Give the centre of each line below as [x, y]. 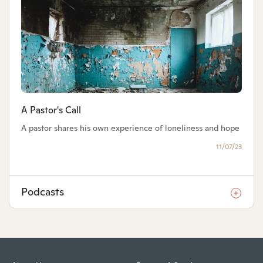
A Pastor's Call [51, 110]
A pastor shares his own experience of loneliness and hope [130, 128]
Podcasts [43, 192]
